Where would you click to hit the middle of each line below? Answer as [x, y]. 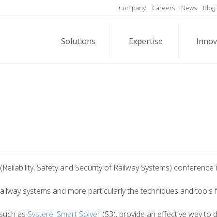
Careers [163, 8]
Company [132, 8]
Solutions [78, 41]
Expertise [146, 41]
